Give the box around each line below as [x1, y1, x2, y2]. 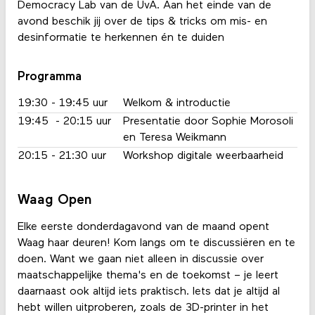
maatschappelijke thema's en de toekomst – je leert [17, 270, 278, 282]
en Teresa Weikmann [123, 132, 227, 144]
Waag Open [17, 193, 92, 207]
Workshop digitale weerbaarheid [123, 150, 284, 162]
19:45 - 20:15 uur [18, 116, 111, 128]
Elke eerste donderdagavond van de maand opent [17, 221, 269, 233]
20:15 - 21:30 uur [18, 150, 106, 162]
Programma [17, 70, 82, 83]
